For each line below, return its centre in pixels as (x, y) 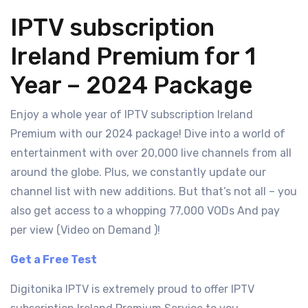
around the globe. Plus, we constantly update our (138, 172)
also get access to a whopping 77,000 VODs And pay (145, 210)
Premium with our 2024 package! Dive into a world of (148, 133)
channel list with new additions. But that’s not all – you (154, 191)
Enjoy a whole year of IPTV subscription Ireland (132, 114)
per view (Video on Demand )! (85, 230)
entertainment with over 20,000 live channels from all (151, 153)
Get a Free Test (54, 259)
